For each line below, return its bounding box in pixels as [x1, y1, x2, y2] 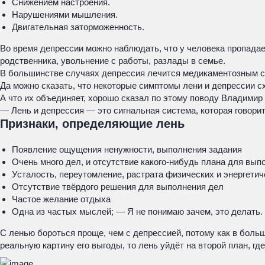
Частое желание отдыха [12, 194, 111, 204]
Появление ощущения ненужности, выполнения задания [12, 144, 242, 154]
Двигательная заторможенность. [12, 22, 144, 32]
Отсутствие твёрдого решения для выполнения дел [12, 182, 224, 192]
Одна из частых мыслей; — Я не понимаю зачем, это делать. [12, 206, 263, 216]
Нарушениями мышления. [12, 9, 118, 20]
